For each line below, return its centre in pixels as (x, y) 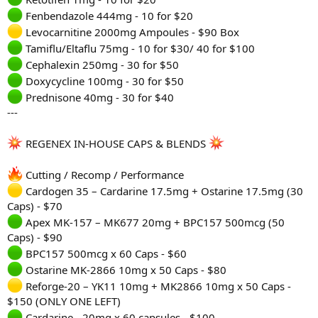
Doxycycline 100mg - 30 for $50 (103, 81)
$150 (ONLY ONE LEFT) (64, 301)
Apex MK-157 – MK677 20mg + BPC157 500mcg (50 (154, 223)
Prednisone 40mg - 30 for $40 (98, 98)
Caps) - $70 (35, 206)
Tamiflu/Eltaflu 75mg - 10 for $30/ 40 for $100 (139, 49)
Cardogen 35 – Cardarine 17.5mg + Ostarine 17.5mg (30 (163, 191)
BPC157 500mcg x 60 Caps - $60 (105, 254)
